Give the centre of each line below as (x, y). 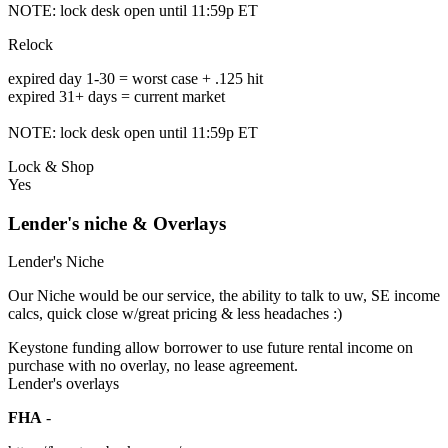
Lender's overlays (63, 384)
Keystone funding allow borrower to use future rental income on (210, 348)
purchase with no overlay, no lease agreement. (153, 366)
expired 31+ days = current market (116, 96)
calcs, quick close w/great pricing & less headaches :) (175, 314)
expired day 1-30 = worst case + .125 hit (135, 78)
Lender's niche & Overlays (117, 223)
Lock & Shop (51, 166)
